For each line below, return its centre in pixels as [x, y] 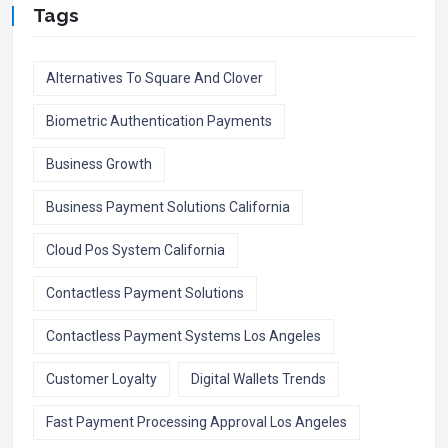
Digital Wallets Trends [258, 379]
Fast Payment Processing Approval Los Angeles [196, 422]
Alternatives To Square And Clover [154, 78]
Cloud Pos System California [135, 250]
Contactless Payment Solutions [145, 293]
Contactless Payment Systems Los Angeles [183, 336]
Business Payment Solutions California [168, 207]
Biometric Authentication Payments [159, 121]
